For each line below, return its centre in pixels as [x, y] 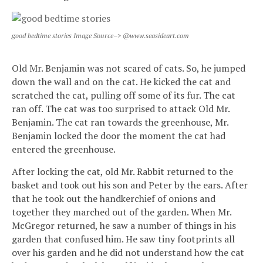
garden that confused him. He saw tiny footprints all [123, 239]
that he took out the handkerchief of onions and [114, 198]
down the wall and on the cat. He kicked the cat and [121, 81]
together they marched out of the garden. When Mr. [122, 212]
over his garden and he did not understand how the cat [128, 252]
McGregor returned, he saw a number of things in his [124, 225]
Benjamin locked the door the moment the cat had [119, 135]
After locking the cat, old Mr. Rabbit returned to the [122, 171]
